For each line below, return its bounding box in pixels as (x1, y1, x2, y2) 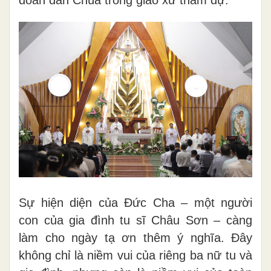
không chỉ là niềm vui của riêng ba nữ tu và (19, 248, 252, 262)
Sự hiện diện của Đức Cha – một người (19, 195, 252, 209)
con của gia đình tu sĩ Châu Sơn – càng (19, 213, 252, 227)
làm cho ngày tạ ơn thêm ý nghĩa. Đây (19, 230, 252, 244)
